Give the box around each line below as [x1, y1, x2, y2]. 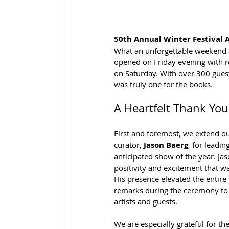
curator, [114, 139, 144, 150]
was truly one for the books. [114, 79, 213, 89]
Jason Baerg [144, 139, 188, 150]
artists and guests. [114, 196, 177, 207]
